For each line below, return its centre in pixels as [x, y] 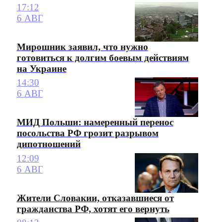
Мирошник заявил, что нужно [82, 47]
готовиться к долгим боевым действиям [103, 57]
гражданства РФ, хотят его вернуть [93, 209]
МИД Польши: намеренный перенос [95, 122]
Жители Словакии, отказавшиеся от [95, 198]
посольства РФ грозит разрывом [87, 133]
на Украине [41, 68]
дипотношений [49, 144]
